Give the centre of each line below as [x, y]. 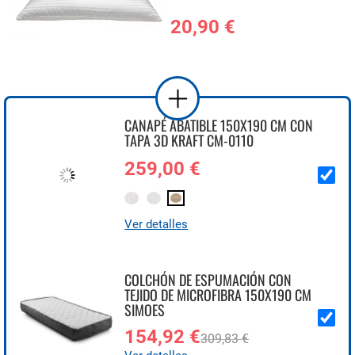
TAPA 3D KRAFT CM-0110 [189, 140]
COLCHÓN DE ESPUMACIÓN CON [208, 280]
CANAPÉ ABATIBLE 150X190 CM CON [219, 125]
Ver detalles [157, 224]
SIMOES [145, 310]
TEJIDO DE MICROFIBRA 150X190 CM [218, 295]
